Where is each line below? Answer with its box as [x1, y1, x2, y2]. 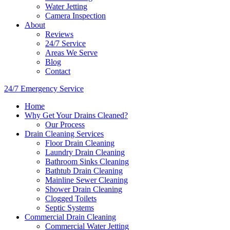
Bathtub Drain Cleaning [45, 166, 123, 175]
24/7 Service [45, 39, 86, 48]
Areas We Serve [45, 48, 98, 57]
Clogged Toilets [45, 194, 97, 203]
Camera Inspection [45, 11, 106, 20]
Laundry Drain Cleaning [45, 148, 125, 157]
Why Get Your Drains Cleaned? [25, 111, 128, 120]
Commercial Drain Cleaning [25, 213, 116, 221]
